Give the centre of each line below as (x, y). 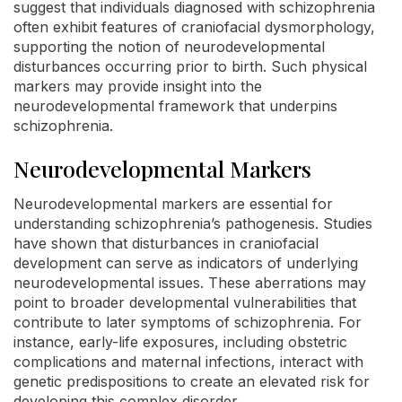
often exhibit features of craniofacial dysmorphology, (194, 27)
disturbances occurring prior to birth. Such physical (190, 67)
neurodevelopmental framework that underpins (175, 106)
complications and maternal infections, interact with (188, 362)
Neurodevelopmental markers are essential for (173, 204)
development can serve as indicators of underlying (186, 263)
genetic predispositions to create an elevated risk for (192, 382)
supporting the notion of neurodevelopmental (169, 47)
